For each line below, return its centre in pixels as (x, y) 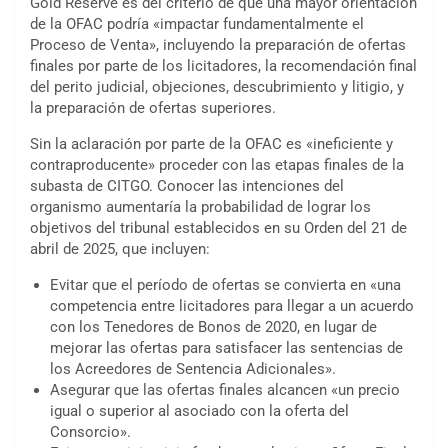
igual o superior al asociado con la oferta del (199, 411)
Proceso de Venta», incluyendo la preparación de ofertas (218, 45)
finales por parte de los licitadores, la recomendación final (223, 66)
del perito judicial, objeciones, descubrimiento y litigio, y (217, 87)
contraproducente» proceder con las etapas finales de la (217, 165)
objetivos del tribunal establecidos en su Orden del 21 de (218, 228)
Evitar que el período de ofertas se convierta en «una (225, 285)
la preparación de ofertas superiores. (153, 108)
